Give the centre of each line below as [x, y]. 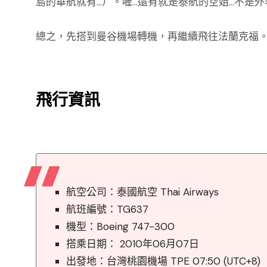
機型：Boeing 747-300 [120, 226]
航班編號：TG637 [107, 209]
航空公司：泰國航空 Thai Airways [142, 192]
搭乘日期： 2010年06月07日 [133, 244]
